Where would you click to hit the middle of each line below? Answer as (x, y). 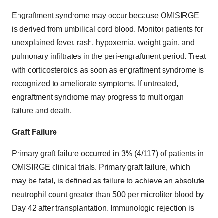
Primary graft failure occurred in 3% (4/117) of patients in (108, 153)
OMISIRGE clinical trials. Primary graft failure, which (101, 167)
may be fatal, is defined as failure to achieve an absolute (108, 181)
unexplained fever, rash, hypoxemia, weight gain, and (103, 42)
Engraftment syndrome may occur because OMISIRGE (105, 15)
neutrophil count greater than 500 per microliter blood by (108, 194)
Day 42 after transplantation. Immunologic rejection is (103, 208)
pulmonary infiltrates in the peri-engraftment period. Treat (109, 56)
